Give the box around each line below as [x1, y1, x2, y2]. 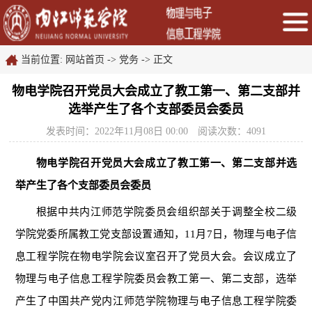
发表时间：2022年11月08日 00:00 [45, 126, 188, 136]
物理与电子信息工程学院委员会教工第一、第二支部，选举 [15, 273, 297, 285]
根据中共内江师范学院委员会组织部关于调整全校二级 [36, 206, 297, 218]
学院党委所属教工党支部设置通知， [15, 228, 185, 240]
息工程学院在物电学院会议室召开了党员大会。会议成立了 [15, 251, 297, 263]
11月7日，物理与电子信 [185, 228, 297, 240]
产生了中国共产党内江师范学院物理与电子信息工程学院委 [15, 295, 297, 307]
